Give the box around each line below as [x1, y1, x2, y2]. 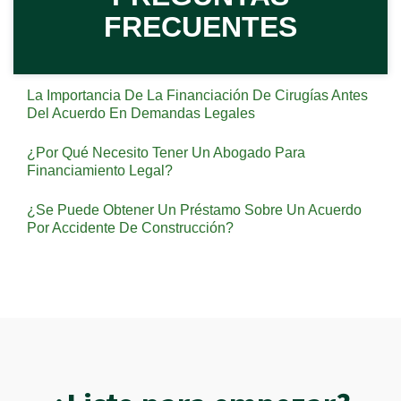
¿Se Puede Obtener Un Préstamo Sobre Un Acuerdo [27, 202, 362, 218]
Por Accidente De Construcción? [27, 220, 234, 235]
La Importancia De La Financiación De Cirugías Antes [27, 88, 368, 103]
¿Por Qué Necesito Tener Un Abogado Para [27, 145, 305, 160]
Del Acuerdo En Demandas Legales [27, 106, 255, 121]
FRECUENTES [104, 11, 297, 43]
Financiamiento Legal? [27, 163, 173, 178]
